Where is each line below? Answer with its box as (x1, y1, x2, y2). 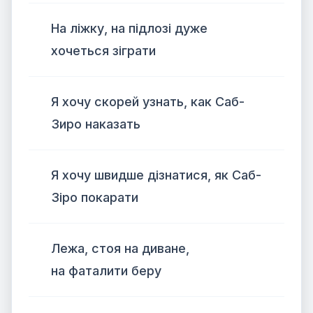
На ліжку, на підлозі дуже (51, 21, 208, 36)
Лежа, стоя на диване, (51, 241, 189, 256)
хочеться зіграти (51, 43, 156, 58)
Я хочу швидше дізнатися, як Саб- (51, 168, 261, 182)
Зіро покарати (51, 190, 138, 205)
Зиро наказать (51, 117, 140, 131)
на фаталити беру (51, 263, 161, 278)
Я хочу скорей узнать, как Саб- (51, 94, 245, 109)
